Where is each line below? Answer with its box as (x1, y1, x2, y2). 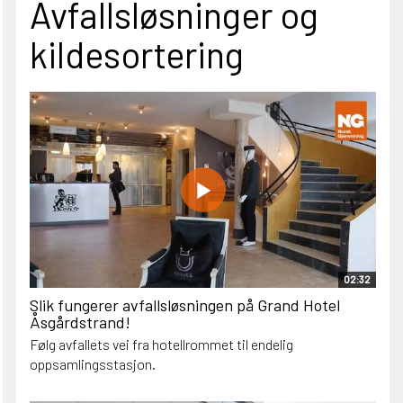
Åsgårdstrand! (30, 312, 130, 333)
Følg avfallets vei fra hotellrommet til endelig (30, 336, 293, 354)
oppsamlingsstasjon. (30, 355, 156, 373)
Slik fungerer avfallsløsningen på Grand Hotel (30, 295, 340, 316)
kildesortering (30, 32, 244, 76)
